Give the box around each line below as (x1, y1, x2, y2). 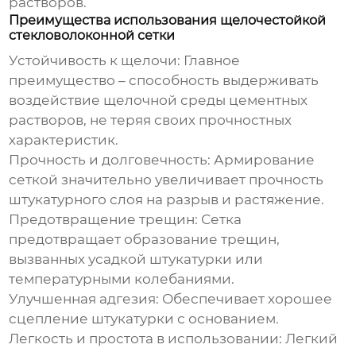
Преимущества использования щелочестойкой (9, 13, 327, 29)
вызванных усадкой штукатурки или (9, 251, 264, 268)
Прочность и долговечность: (9, 152, 211, 168)
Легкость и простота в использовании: (9, 331, 283, 347)
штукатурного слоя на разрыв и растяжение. (9, 192, 325, 208)
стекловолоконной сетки (9, 28, 176, 44)
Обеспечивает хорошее (159, 291, 333, 308)
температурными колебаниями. (9, 271, 235, 288)
